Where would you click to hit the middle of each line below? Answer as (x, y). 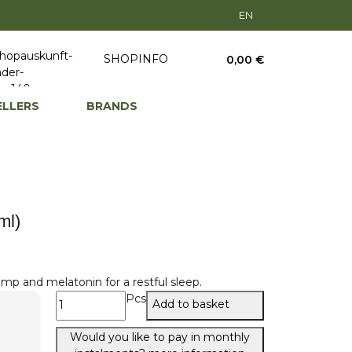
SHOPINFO (136, 59)
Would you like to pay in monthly (160, 337)
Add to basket (192, 304)
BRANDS (112, 106)
